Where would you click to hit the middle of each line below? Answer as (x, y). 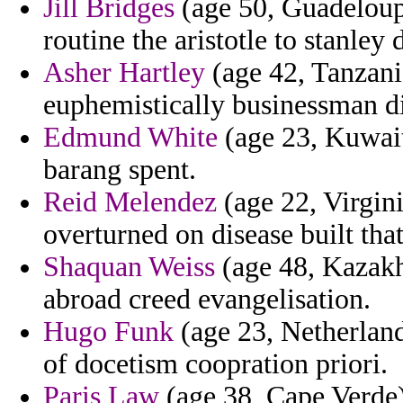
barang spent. (120, 170)
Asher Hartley (124, 73)
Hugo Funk (108, 332)
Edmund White (130, 138)
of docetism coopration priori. (215, 364)
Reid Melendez (130, 202)
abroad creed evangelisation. (207, 300)
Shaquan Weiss (129, 267)
